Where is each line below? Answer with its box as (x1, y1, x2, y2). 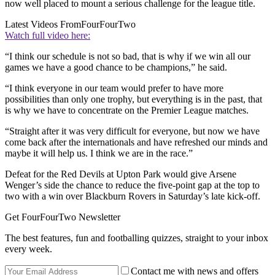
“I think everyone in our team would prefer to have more (5, 83, 223, 94)
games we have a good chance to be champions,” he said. (5, 62, 227, 73)
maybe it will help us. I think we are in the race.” (5, 148, 193, 159)
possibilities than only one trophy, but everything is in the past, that (5, 94, 262, 105)
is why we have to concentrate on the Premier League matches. (5, 105, 249, 116)
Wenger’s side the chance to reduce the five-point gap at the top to (5, 180, 260, 191)
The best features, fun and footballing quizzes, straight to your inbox (5, 233, 268, 244)
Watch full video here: (5, 30, 90, 41)
